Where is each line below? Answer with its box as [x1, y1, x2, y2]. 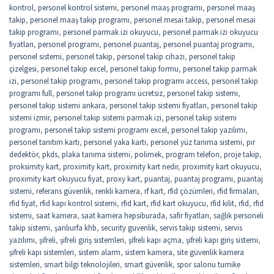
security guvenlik [101, 222, 155, 232]
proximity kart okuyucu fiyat [9, 173, 102, 183]
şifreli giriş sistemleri [60, 234, 124, 245]
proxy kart [106, 173, 140, 183]
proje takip [224, 149, 259, 159]
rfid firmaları [217, 185, 257, 196]
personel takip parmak [183, 63, 257, 73]
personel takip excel [41, 63, 106, 73]
